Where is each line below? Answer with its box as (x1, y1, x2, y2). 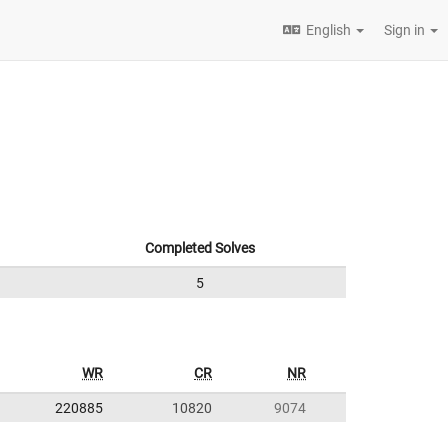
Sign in (384, 22, 428, 38)
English (306, 22, 351, 38)
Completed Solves (144, 240, 255, 256)
